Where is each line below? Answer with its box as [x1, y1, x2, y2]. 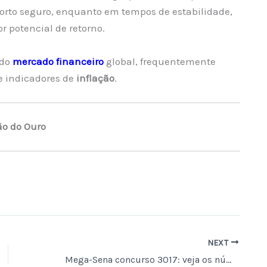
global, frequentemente [104, 55, 216, 67]
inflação [76, 72, 114, 84]
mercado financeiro [13, 55, 104, 67]
